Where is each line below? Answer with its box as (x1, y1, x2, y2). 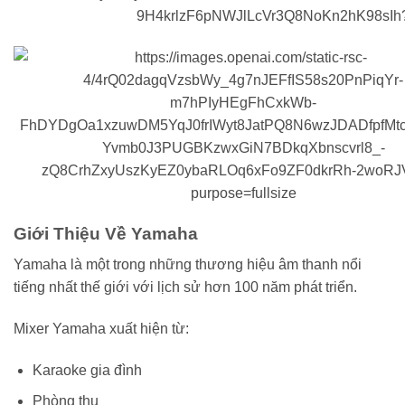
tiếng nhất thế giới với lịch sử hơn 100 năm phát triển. (14, 279, 357, 296)
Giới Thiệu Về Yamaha (14, 223, 198, 243)
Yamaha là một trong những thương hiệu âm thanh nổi (14, 257, 362, 273)
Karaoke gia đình (32, 362, 142, 378)
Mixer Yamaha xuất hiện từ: (14, 320, 189, 336)
